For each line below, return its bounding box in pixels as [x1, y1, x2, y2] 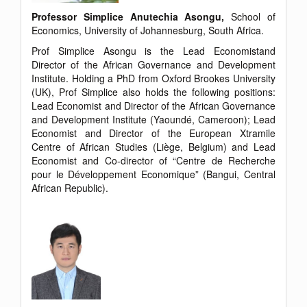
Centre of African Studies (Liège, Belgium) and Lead [32, 140, 275, 154]
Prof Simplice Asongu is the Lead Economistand [32, 44, 275, 58]
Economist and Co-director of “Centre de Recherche [32, 153, 275, 168]
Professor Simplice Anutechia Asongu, [32, 10, 232, 24]
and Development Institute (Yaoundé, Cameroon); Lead [32, 112, 275, 127]
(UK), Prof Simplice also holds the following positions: [32, 85, 275, 99]
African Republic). [32, 181, 108, 195]
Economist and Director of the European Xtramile [32, 126, 275, 140]
